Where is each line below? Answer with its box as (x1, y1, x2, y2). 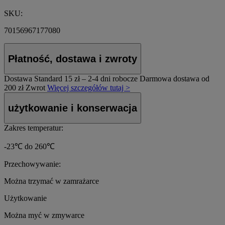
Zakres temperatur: (4, 124, 63, 133)
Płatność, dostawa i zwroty (8, 53, 137, 64)
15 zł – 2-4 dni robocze (64, 74, 138, 83)
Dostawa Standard (4, 74, 62, 83)
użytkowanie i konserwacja (8, 102, 137, 114)
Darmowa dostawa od (140, 74, 209, 83)
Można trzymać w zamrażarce (4, 177, 99, 186)
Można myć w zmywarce (4, 211, 84, 220)
